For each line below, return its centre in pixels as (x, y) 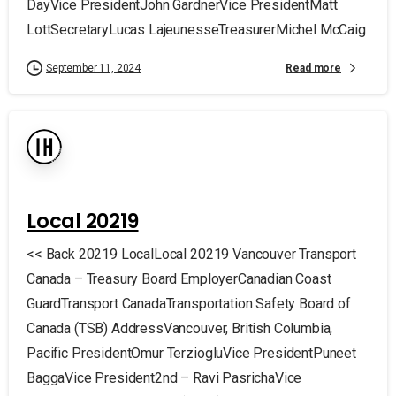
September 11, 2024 (94, 68)
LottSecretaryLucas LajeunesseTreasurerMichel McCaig (196, 30)
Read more (313, 68)
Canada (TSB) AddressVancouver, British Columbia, (180, 328)
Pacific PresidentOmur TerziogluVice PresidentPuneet (191, 353)
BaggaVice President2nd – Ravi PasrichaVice (164, 378)
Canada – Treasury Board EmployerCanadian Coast (179, 279)
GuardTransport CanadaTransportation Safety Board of (189, 304)
